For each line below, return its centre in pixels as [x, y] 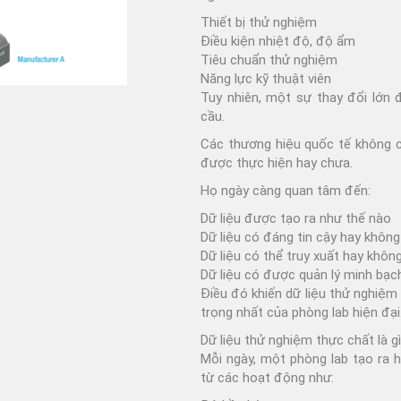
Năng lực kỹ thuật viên [266, 78]
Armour [280, 29]
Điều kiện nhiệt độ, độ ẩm [278, 41]
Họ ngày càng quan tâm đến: [286, 190]
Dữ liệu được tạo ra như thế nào [296, 218]
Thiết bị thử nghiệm [259, 22]
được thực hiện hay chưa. [277, 162]
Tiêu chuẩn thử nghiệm [269, 60]
